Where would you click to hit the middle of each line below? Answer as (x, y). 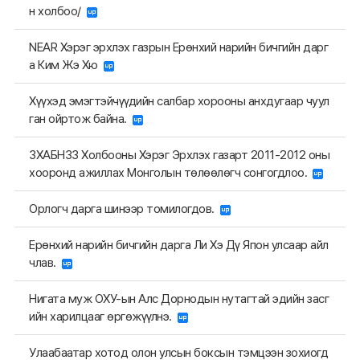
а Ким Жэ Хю (66, 65)
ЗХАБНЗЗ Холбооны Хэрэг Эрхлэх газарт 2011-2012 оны (179, 155)
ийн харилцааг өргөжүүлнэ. (103, 317)
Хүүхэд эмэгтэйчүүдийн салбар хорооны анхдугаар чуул (179, 101)
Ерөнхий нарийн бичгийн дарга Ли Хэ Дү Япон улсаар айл (179, 245)
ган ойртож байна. (81, 119)
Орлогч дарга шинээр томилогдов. (125, 209)
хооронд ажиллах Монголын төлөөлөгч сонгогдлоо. (171, 173)
